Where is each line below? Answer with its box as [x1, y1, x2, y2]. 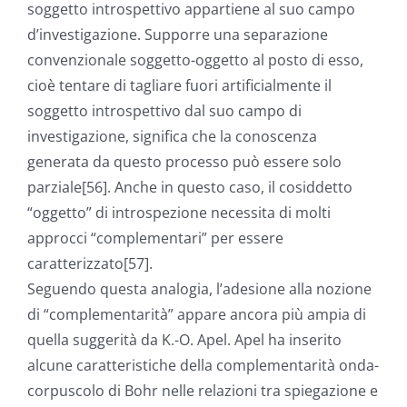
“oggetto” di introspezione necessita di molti [27, 203, 331, 223]
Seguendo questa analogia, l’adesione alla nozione [27, 279, 372, 300]
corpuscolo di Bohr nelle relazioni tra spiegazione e [27, 381, 378, 402]
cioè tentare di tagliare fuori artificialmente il [27, 75, 332, 96]
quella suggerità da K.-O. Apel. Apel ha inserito [27, 330, 342, 351]
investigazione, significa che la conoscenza [27, 126, 317, 147]
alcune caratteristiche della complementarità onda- [27, 355, 379, 376]
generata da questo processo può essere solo [27, 152, 342, 173]
